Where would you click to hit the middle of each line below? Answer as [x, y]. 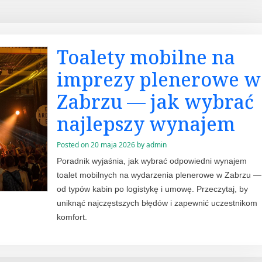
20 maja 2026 [113, 145]
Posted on [73, 145]
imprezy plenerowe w [158, 79]
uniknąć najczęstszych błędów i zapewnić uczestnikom [157, 203]
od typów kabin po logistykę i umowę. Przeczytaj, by [152, 189]
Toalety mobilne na [146, 57]
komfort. [72, 217]
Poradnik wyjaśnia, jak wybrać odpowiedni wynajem [151, 161]
